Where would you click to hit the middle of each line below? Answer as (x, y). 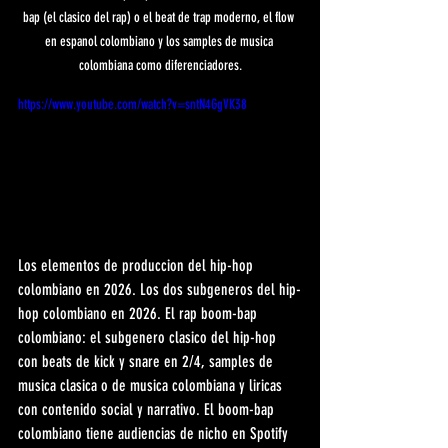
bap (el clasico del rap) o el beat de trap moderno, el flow (160, 18)
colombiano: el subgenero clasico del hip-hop (149, 337)
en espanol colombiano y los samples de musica (160, 42)
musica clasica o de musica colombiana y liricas (152, 385)
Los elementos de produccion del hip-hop (137, 265)
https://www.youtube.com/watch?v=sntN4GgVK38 (132, 105)
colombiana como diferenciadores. (160, 66)
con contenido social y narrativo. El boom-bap (148, 409)
